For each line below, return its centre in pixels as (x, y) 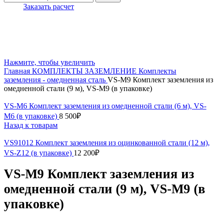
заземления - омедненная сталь (56, 80)
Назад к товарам (31, 125)
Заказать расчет (49, 7)
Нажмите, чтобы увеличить (49, 62)
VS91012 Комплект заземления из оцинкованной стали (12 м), (107, 143)
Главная (18, 71)
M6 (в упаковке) (31, 116)
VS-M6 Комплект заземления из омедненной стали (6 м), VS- (105, 106)
